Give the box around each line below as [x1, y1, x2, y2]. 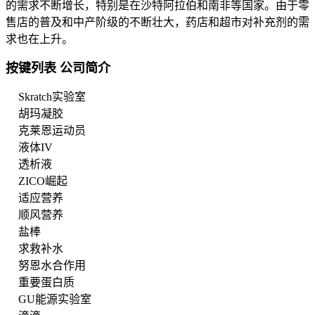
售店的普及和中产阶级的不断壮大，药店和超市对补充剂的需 [6, 15, 309, 28]
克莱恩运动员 [18, 124, 86, 136]
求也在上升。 [6, 32, 73, 45]
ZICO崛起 [18, 174, 67, 187]
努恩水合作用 [18, 259, 86, 271]
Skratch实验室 [18, 90, 86, 103]
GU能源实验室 [18, 292, 91, 305]
